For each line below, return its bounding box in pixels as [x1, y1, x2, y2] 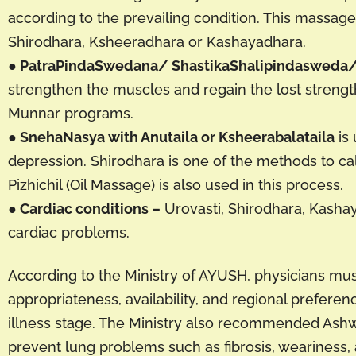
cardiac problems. [8, 224, 130, 242]
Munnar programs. [8, 105, 133, 122]
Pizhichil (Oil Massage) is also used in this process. [8, 176, 343, 194]
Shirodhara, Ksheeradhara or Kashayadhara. [8, 33, 306, 51]
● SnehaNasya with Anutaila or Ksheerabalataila [8, 129, 335, 146]
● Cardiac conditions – [8, 200, 161, 218]
